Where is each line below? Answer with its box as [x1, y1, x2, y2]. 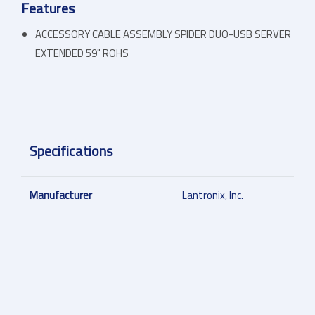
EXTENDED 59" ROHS [35, 45, 129, 62]
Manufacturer [30, 187, 92, 204]
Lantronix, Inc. [182, 187, 243, 204]
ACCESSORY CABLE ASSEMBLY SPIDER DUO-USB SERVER [35, 26, 291, 43]
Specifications [30, 140, 112, 162]
